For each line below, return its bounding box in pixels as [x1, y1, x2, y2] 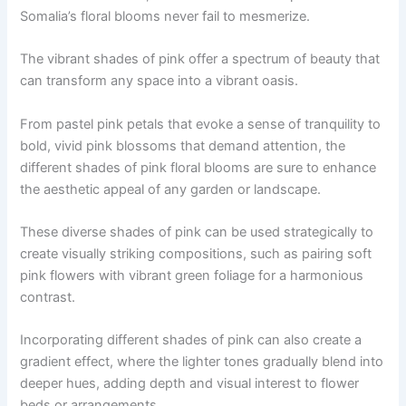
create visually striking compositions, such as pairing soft [20, 245, 372, 262]
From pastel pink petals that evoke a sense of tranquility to [20, 115, 382, 132]
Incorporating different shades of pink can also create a [20, 332, 362, 349]
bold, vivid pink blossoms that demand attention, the [20, 137, 346, 154]
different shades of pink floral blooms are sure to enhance [20, 159, 377, 176]
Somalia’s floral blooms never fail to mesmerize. [20, 7, 311, 24]
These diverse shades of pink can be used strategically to [20, 223, 374, 240]
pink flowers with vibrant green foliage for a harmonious [20, 266, 364, 284]
